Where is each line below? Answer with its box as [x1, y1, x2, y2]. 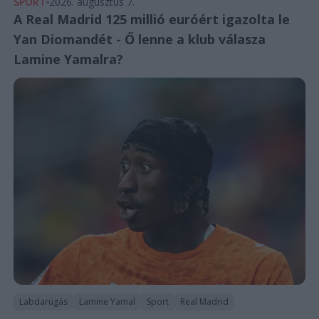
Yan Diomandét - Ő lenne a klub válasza [13, 31, 266, 48]
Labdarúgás [19, 295, 68, 308]
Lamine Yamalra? [13, 51, 123, 68]
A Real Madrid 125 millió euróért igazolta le [13, 11, 290, 28]
